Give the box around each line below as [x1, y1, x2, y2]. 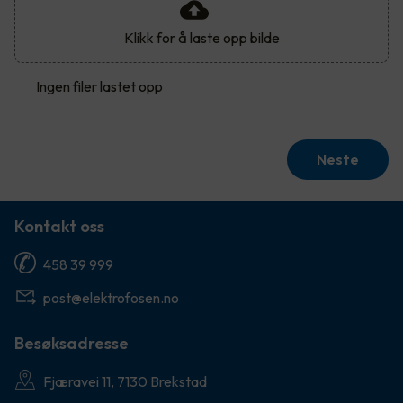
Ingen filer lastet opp [36, 77, 163, 96]
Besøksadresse [14, 333, 129, 354]
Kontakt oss [14, 216, 104, 237]
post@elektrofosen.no [43, 289, 179, 308]
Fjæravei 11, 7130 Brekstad [43, 372, 207, 391]
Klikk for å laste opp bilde [123, 29, 280, 48]
